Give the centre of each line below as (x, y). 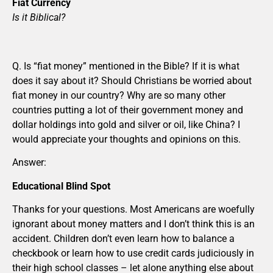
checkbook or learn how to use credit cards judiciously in (133, 253)
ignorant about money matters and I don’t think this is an (133, 224)
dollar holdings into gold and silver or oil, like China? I (126, 125)
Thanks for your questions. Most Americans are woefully (133, 210)
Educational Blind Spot (61, 186)
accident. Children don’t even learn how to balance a (123, 239)
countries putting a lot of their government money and (128, 110)
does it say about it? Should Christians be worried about (132, 81)
